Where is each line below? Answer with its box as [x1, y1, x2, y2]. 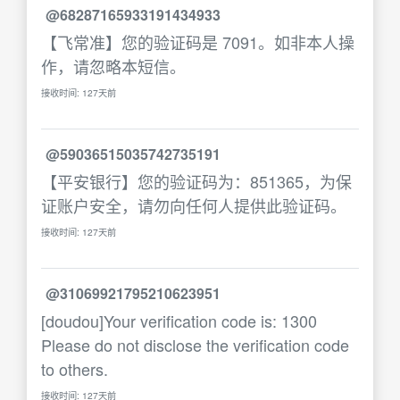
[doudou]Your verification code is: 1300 [41, 309, 317, 332]
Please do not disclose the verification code [41, 333, 349, 356]
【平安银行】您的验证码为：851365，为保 [41, 170, 352, 193]
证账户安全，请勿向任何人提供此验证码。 [41, 194, 346, 217]
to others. [41, 357, 108, 380]
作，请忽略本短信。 [41, 54, 186, 78]
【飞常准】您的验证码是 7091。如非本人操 [41, 30, 354, 54]
